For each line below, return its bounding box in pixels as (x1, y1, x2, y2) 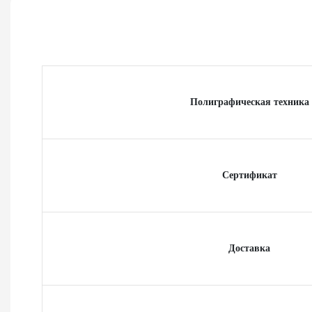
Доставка (228, 241, 270, 256)
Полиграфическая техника (189, 95, 309, 109)
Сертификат (221, 168, 277, 182)
